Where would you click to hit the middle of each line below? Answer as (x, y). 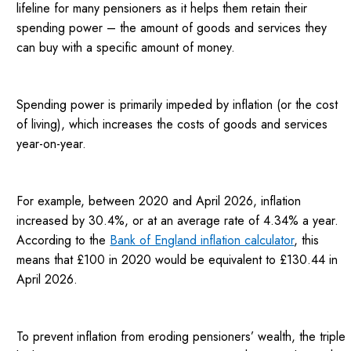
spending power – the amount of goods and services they (172, 28)
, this (307, 241)
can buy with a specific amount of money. (126, 48)
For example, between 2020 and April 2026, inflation (159, 201)
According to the (63, 241)
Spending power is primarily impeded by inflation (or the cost (177, 105)
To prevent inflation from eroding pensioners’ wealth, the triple (181, 337)
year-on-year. (52, 144)
